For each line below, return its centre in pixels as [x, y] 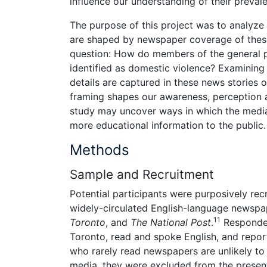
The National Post [171, 223]
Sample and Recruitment [142, 174]
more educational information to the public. [168, 125]
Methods [100, 150]
